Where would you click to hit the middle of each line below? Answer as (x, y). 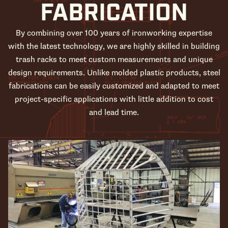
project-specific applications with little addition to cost (114, 99)
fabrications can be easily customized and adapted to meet (114, 86)
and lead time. (114, 112)
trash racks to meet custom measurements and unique (114, 59)
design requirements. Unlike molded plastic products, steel (114, 73)
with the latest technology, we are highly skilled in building (114, 46)
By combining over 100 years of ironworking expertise (114, 33)
